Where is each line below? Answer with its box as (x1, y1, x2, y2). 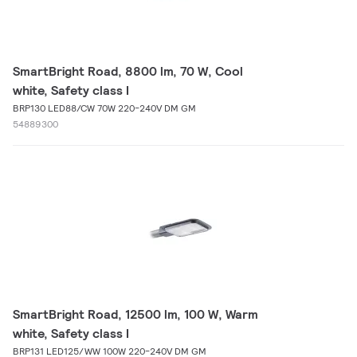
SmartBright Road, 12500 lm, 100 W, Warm (13, 306, 258, 323)
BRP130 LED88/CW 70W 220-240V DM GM (13, 102, 196, 114)
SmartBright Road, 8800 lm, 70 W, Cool (13, 63, 243, 80)
